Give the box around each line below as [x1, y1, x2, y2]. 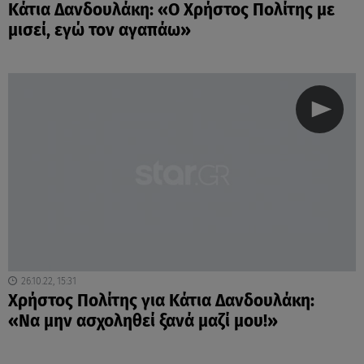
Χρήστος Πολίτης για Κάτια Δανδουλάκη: [8, 290, 314, 311]
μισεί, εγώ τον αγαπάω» [8, 20, 191, 41]
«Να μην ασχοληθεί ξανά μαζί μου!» [8, 310, 278, 331]
